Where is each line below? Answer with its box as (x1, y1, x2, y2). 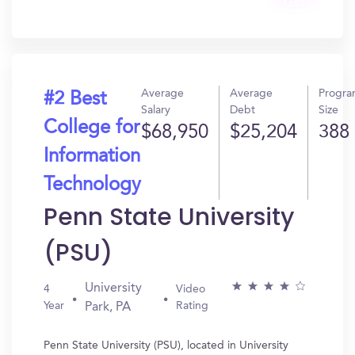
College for (44, 119, 139, 138)
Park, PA (85, 301, 131, 314)
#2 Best (44, 90, 106, 109)
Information (44, 147, 140, 166)
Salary (141, 105, 170, 116)
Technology (44, 176, 141, 195)
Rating (176, 300, 208, 311)
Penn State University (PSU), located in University (44, 340, 288, 351)
